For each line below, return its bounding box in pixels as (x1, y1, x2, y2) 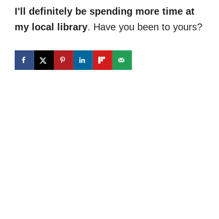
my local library (15, 22, 88, 33)
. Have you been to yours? (88, 22, 202, 33)
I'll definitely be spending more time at (15, 6, 195, 17)
